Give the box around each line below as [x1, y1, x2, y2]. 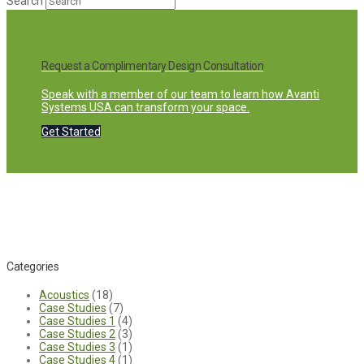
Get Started [41, 125, 102, 139]
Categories [6, 260, 59, 274]
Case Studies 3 [39, 340, 115, 353]
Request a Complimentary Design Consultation [41, 59, 264, 73]
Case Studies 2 [39, 327, 115, 340]
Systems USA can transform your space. [41, 101, 250, 115]
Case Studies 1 [39, 314, 115, 327]
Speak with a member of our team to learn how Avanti [41, 88, 320, 102]
